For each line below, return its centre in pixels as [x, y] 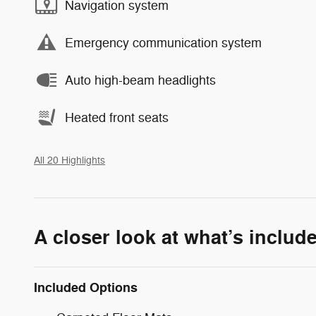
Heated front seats [117, 117]
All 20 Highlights [69, 161]
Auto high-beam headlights [140, 80]
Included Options [86, 288]
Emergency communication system [163, 43]
